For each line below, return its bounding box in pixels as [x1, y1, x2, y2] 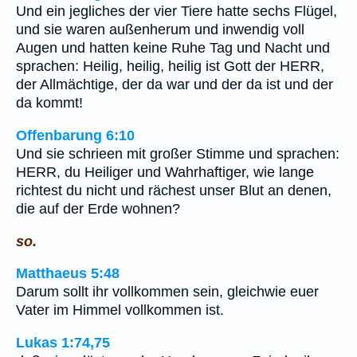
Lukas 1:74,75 [16, 334, 110, 351]
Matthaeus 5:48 [16, 265, 120, 282]
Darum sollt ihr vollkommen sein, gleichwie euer [16, 284, 319, 300]
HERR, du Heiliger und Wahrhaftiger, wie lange [16, 163, 314, 180]
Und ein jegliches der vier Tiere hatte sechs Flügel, [16, 3, 337, 20]
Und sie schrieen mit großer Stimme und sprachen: [16, 145, 339, 162]
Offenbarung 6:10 [16, 127, 135, 143]
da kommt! [16, 95, 83, 112]
